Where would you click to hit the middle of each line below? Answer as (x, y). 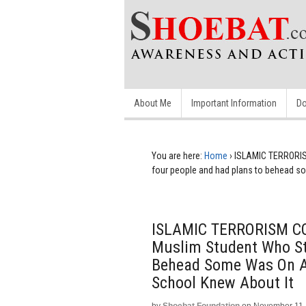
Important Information (234, 103)
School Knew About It (223, 283)
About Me (153, 103)
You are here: (177, 156)
